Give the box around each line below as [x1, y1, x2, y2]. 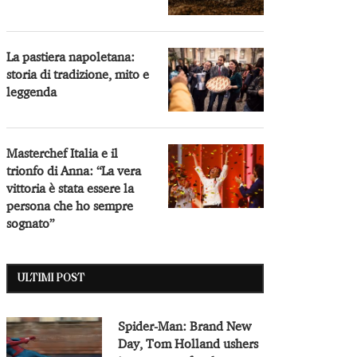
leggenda [6, 83, 57, 100]
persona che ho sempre [6, 197, 134, 214]
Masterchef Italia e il [6, 144, 119, 161]
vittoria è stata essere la [6, 179, 135, 196]
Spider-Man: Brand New [118, 317, 252, 334]
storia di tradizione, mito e [6, 65, 150, 82]
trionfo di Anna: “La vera [6, 162, 142, 178]
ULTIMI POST [18, 272, 85, 284]
